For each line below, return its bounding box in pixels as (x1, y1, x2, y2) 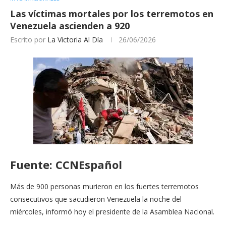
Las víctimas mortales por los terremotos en (10, 7, 213, 20)
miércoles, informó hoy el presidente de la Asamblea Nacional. (10, 206, 214, 216)
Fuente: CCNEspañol (10, 156, 122, 172)
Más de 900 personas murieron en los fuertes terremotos (10, 181, 199, 191)
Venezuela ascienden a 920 (10, 19, 130, 32)
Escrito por (10, 34, 47, 44)
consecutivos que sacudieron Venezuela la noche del (10, 194, 182, 204)
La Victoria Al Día (47, 34, 103, 44)
